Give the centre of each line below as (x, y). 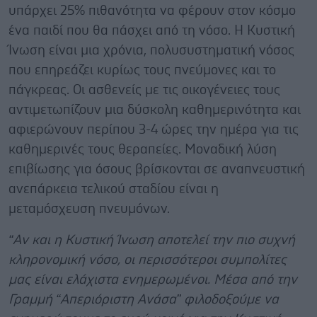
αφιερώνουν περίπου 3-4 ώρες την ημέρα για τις (154, 129)
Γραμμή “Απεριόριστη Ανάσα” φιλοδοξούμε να (144, 299)
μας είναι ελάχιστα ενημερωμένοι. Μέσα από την (153, 279)
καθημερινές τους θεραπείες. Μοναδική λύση (143, 149)
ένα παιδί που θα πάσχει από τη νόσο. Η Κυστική (152, 30)
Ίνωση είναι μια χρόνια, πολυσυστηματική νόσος (151, 50)
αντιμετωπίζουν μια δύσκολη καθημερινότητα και (155, 110)
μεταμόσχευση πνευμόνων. (91, 209)
